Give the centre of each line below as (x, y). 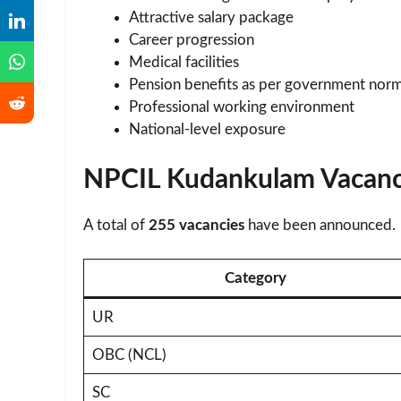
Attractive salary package (211, 18)
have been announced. (320, 225)
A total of (116, 225)
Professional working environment (242, 107)
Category (255, 278)
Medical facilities (184, 63)
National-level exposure (207, 130)
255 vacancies (196, 225)
